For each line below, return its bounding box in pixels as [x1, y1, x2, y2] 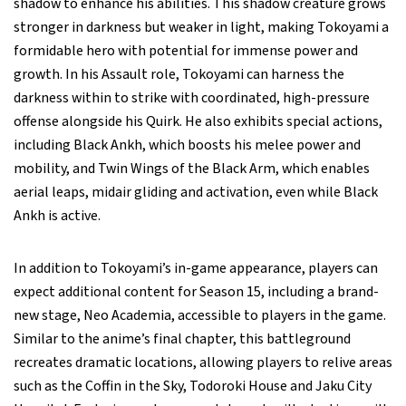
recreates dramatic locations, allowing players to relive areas [14, 353, 392, 373]
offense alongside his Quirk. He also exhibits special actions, [14, 111, 382, 132]
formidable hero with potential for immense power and [14, 41, 358, 62]
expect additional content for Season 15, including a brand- [14, 282, 379, 303]
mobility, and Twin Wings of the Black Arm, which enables [14, 159, 370, 179]
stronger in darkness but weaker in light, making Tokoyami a [14, 17, 389, 38]
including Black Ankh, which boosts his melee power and [14, 135, 361, 156]
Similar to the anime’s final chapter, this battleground [14, 329, 351, 350]
